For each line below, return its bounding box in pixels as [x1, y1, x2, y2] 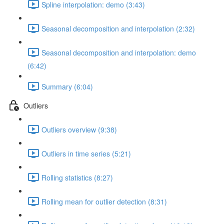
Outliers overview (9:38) [41, 124, 117, 134]
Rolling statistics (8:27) [41, 172, 113, 182]
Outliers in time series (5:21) [41, 148, 131, 158]
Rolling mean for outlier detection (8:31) [41, 196, 167, 206]
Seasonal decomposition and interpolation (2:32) [41, 23, 195, 33]
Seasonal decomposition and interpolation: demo [41, 47, 196, 57]
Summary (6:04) [41, 81, 93, 91]
